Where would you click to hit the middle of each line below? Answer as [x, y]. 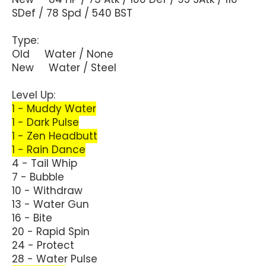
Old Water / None [63, 54]
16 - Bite [32, 218]
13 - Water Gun [50, 204]
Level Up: [34, 95]
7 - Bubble [38, 177]
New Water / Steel [64, 67]
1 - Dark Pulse [45, 122]
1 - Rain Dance [49, 149]
